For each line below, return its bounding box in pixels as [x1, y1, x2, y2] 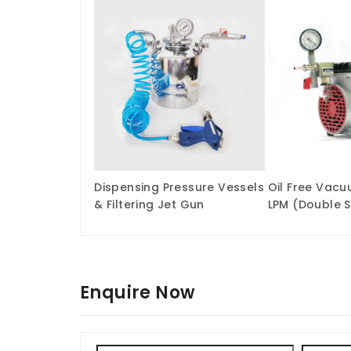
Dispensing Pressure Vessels [94, 179, 264, 195]
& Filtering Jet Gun [94, 196, 204, 212]
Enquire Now [80, 280, 196, 305]
